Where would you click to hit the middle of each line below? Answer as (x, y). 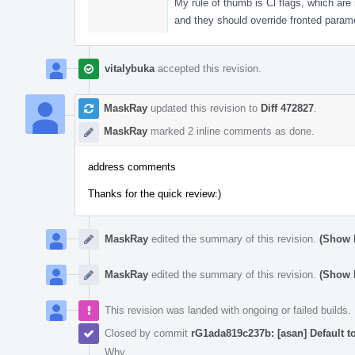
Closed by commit (148, 333)
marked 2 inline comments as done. (231, 131)
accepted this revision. (208, 68)
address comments (132, 166)
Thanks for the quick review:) (155, 193)
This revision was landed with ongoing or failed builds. (228, 310)
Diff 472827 (287, 108)
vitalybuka (130, 68)
